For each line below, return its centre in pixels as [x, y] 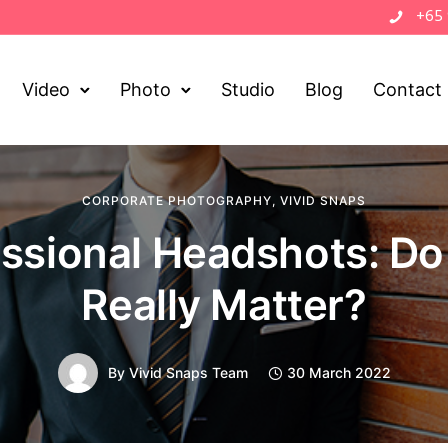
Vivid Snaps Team [188, 372]
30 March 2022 [338, 372]
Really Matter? [224, 304]
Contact [408, 89]
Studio [248, 89]
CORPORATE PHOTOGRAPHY [177, 200]
